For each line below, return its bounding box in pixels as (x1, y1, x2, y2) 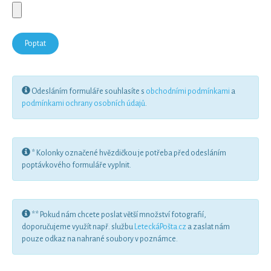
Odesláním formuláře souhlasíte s (30, 87, 146, 96)
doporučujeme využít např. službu (22, 223, 134, 231)
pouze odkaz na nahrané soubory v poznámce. (22, 235, 178, 243)
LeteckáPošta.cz (134, 223, 186, 231)
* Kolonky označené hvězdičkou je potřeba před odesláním (30, 149, 226, 157)
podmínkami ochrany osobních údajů (22, 99, 145, 108)
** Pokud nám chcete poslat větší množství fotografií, (30, 211, 206, 219)
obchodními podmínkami (146, 87, 230, 96)
